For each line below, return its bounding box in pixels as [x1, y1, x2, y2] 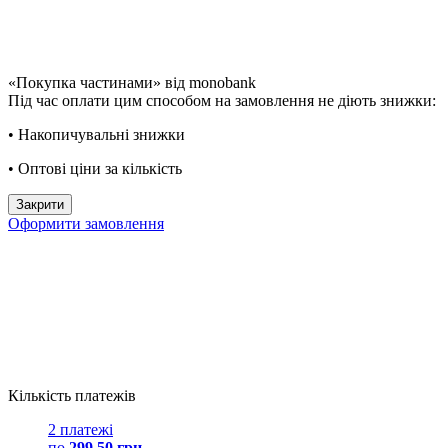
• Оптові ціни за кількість [8, 159, 182, 177]
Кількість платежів [8, 386, 136, 404]
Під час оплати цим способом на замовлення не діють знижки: [8, 91, 436, 109]
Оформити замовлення [8, 214, 164, 232]
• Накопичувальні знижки [8, 125, 185, 143]
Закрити [16, 196, 64, 212]
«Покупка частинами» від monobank [8, 73, 256, 91]
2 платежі [48, 420, 113, 438]
